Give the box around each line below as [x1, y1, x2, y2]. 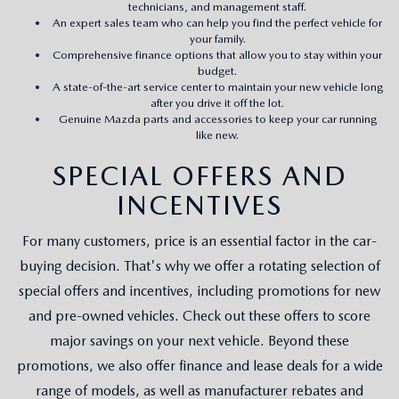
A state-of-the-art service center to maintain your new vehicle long [52, 79, 383, 94]
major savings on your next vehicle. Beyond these [50, 331, 349, 349]
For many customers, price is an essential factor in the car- [22, 232, 377, 249]
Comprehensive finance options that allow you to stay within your [53, 47, 382, 61]
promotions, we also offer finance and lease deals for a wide [16, 356, 383, 374]
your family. [189, 31, 246, 45]
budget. [198, 63, 237, 77]
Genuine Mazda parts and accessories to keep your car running [58, 111, 377, 126]
